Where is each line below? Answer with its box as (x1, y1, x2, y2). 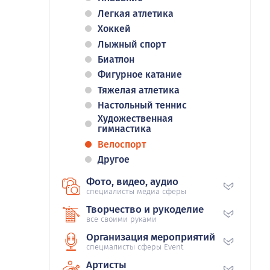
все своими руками (86, 215, 157, 224)
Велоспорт (98, 138, 146, 150)
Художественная (98, 113, 173, 125)
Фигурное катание (98, 69, 182, 81)
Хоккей (98, 23, 131, 35)
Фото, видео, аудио (86, 175, 178, 189)
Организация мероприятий (86, 231, 215, 244)
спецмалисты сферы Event (86, 242, 183, 252)
